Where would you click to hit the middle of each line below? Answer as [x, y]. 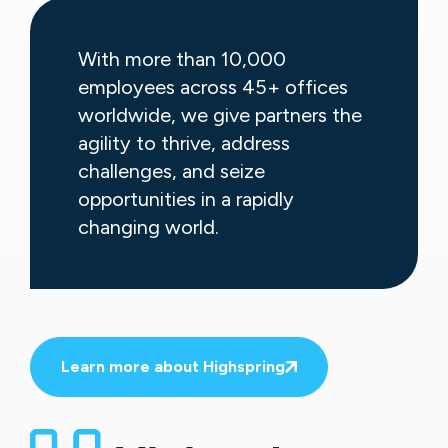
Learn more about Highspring [173, 366]
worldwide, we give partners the [220, 114]
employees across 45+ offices [213, 86]
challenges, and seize [171, 170]
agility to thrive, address [184, 142]
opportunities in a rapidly [186, 198]
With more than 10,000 [182, 58]
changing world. [148, 226]
